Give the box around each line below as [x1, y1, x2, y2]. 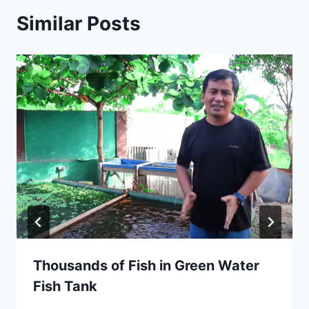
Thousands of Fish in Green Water [33, 257, 259, 274]
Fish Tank [33, 277, 97, 295]
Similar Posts [17, 11, 141, 35]
